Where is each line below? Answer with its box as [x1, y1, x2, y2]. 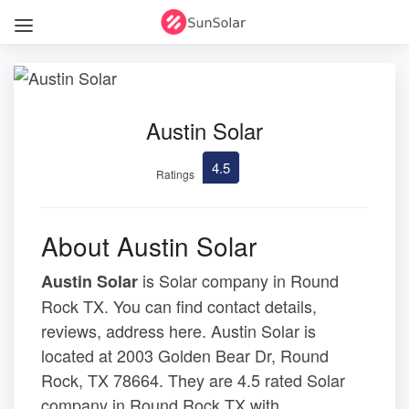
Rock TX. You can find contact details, [41, 293, 317, 318]
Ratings [155, 165, 194, 182]
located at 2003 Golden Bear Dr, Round [41, 342, 329, 367]
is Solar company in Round [138, 267, 339, 292]
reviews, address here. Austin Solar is [41, 318, 316, 342]
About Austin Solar [41, 226, 257, 264]
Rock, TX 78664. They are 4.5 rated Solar [41, 367, 345, 392]
